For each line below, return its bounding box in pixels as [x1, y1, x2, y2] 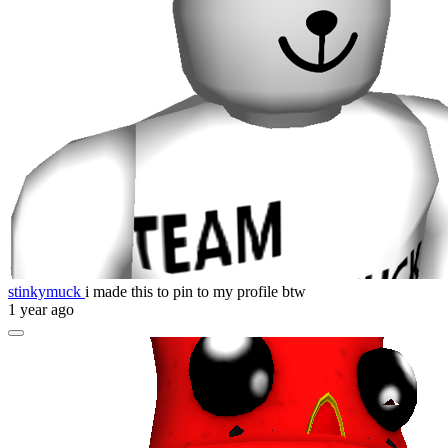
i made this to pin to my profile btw [85, 282, 306, 300]
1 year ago [8, 300, 74, 318]
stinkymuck [8, 282, 85, 300]
